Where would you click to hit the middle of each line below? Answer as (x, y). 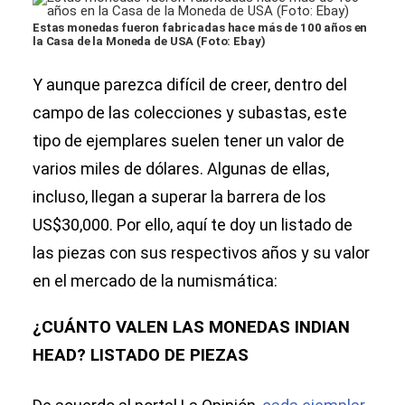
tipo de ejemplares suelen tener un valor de (188, 141)
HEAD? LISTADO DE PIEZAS (141, 356)
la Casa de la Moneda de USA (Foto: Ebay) (149, 42)
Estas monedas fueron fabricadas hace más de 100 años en (200, 28)
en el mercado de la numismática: (155, 281)
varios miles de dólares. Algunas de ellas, (181, 169)
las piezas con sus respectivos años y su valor (201, 253)
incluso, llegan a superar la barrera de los (179, 197)
